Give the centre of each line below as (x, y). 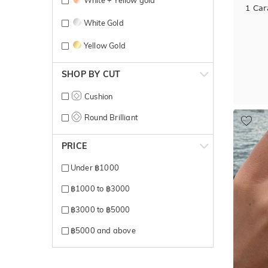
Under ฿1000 (94, 167)
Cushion (98, 96)
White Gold (103, 22)
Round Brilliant (110, 117)
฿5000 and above (102, 230)
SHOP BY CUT (91, 74)
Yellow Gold (104, 45)
